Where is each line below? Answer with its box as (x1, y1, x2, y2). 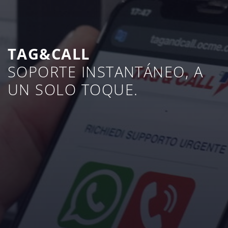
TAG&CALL (8, 43, 90, 64)
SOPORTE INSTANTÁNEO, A (8, 61, 204, 82)
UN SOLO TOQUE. (8, 79, 138, 100)
